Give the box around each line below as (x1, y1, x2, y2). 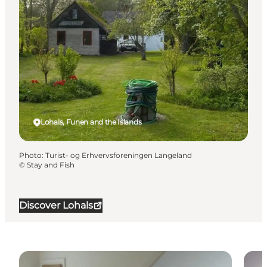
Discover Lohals (19, 200, 93, 212)
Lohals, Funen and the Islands (41, 117, 142, 127)
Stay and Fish (27, 160, 74, 170)
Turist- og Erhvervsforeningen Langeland (45, 151, 192, 160)
